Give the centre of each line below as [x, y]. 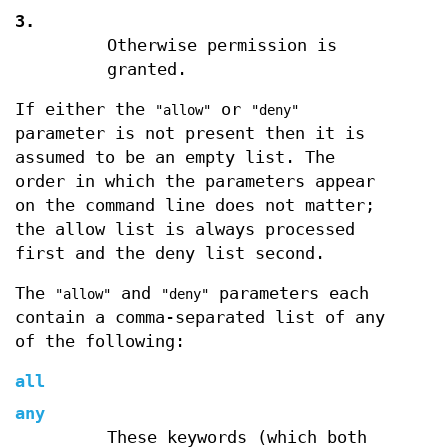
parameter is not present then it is [190, 133]
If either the [85, 109]
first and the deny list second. [170, 253]
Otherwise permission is [221, 45]
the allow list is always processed [185, 229]
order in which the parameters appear [195, 181]
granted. [146, 69]
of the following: [100, 341]
